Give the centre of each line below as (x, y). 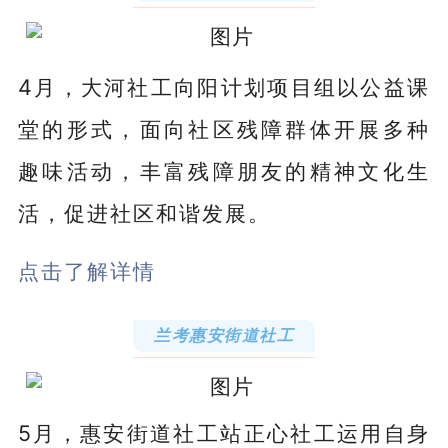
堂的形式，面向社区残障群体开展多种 (224, 128)
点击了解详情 (86, 270)
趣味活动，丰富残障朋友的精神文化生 (224, 170)
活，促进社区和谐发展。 (144, 212)
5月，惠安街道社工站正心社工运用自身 (224, 432)
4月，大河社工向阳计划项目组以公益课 (224, 86)
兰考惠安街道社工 (224, 334)
